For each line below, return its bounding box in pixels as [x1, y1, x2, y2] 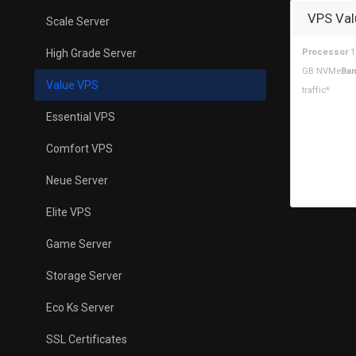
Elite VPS [46, 206, 91, 219]
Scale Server [46, 15, 110, 28]
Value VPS [46, 79, 99, 91]
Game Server [46, 238, 112, 250]
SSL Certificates [46, 333, 127, 346]
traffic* [302, 85, 330, 95]
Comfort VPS [46, 142, 113, 155]
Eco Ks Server [46, 301, 114, 314]
